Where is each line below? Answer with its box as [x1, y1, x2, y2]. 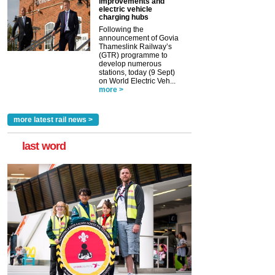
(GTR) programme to [99, 50, 168, 60]
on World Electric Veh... [99, 76, 176, 85]
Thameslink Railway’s [99, 42, 172, 51]
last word [22, 139, 66, 152]
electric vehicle [99, 4, 152, 14]
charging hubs [99, 12, 149, 21]
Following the [99, 25, 144, 34]
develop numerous [99, 59, 161, 68]
